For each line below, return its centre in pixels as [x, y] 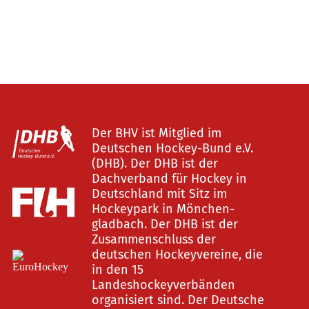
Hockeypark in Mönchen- [163, 209]
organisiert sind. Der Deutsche [178, 300]
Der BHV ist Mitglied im [156, 133]
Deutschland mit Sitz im [159, 194]
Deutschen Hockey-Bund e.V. [172, 148]
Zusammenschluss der [153, 239]
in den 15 [117, 270]
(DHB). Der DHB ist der [154, 163]
